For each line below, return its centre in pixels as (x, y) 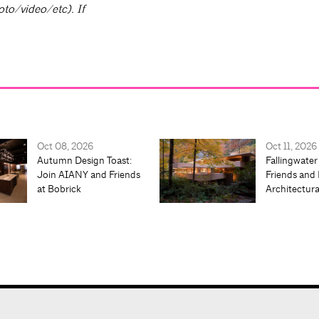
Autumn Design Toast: (85, 161)
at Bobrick (59, 189)
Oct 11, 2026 (291, 146)
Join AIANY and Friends (89, 175)
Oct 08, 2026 (65, 146)
